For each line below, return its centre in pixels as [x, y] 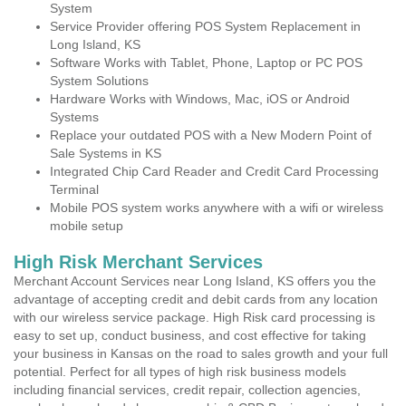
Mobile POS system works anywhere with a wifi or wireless [217, 208]
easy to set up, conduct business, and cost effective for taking [190, 335]
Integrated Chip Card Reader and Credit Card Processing [214, 171]
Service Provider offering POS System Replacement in [205, 26]
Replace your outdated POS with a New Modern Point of [211, 135]
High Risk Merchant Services [138, 262]
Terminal [74, 189]
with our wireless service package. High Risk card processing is [194, 317]
